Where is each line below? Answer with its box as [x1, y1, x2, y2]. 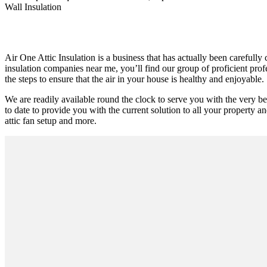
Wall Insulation [5, 2, 61, 13]
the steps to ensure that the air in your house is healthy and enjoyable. [5, 74, 264, 85]
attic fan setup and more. [5, 116, 97, 126]
